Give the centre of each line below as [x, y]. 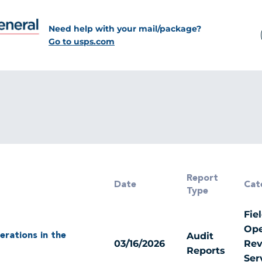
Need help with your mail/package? [125, 29]
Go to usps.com [82, 42]
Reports [206, 251]
